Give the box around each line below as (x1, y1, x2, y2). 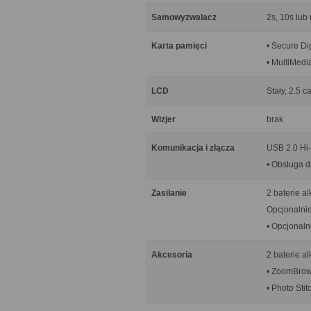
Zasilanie (151, 188, 187, 198)
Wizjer (151, 115, 176, 124)
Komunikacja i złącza (151, 143, 235, 153)
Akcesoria (151, 250, 192, 260)
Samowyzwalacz (151, 12, 217, 22)
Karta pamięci (151, 41, 207, 51)
